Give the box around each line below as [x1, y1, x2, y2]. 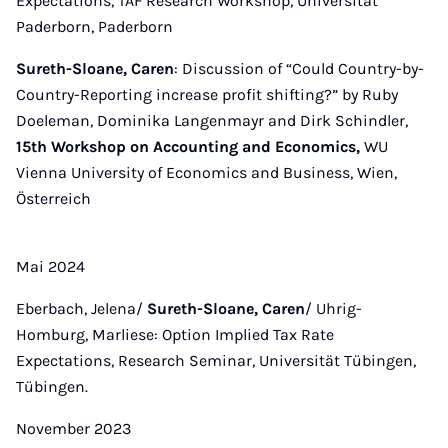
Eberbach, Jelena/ [16, 299, 147, 318]
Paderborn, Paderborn [16, 17, 173, 36]
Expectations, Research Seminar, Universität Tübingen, [16, 351, 416, 370]
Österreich [16, 189, 91, 208]
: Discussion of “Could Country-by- [174, 59, 424, 78]
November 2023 [16, 419, 131, 438]
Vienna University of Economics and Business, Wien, [16, 163, 397, 182]
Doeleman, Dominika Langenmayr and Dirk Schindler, [16, 111, 408, 130]
